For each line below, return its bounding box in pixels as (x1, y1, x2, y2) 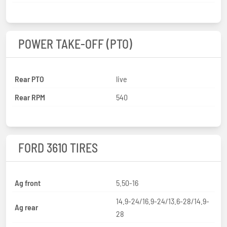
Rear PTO (15, 73, 44, 84)
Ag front (15, 177, 41, 187)
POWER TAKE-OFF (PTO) (18, 36, 132, 51)
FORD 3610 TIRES (18, 140, 98, 155)
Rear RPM (15, 92, 45, 102)
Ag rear (15, 202, 38, 212)
